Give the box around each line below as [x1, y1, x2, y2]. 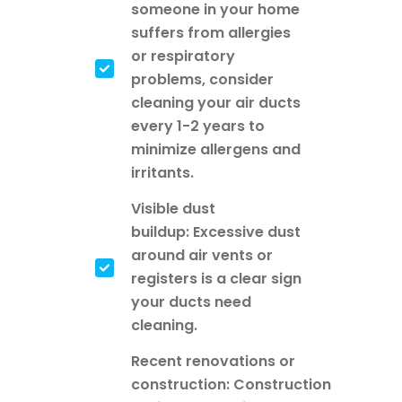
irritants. [131, 162, 194, 183]
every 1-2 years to [131, 115, 265, 136]
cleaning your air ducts [131, 92, 301, 113]
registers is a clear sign [131, 267, 301, 289]
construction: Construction [131, 373, 331, 395]
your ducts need [131, 291, 251, 312]
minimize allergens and [131, 138, 301, 160]
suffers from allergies [131, 22, 291, 43]
